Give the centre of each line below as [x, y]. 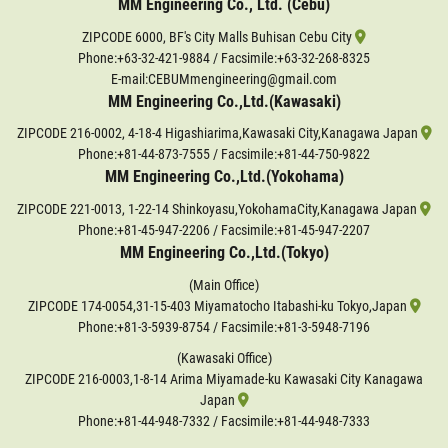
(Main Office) [224, 285]
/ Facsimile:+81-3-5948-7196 [290, 327]
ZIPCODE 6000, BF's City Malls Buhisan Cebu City [218, 37]
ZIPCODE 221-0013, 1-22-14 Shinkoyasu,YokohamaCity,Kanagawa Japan [218, 209]
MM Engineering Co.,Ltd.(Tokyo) [224, 252]
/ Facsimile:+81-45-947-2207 [290, 230]
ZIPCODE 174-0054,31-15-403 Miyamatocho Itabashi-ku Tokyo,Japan [218, 306]
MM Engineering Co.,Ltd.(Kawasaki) [224, 101]
